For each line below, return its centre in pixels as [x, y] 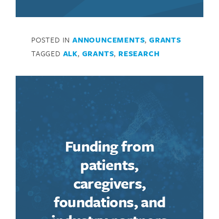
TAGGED [47, 54]
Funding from [109, 146]
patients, [109, 164]
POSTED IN [52, 40]
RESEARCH [139, 54]
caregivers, [109, 183]
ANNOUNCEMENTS [109, 40]
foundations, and [109, 201]
